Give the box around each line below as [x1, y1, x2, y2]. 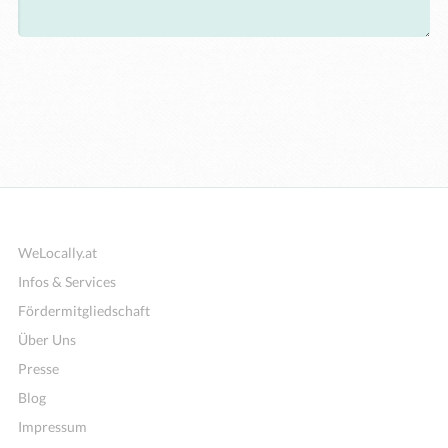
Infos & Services [18, 273, 116, 290]
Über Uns [18, 331, 76, 348]
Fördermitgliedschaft [18, 302, 150, 319]
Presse [18, 360, 59, 377]
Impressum [18, 418, 87, 435]
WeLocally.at [18, 244, 97, 261]
